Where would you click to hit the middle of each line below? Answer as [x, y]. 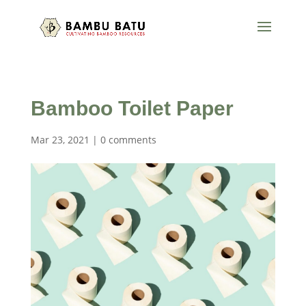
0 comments [128, 140]
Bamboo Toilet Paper [132, 108]
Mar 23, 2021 [60, 140]
